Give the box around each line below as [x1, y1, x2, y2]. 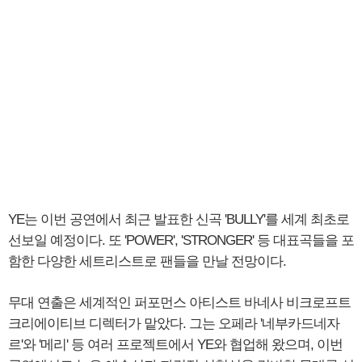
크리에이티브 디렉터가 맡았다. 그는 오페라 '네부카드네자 [8, 316, 339, 331]
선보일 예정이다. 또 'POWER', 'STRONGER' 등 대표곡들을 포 [8, 233, 354, 248]
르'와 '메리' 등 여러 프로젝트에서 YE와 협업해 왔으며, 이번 [8, 337, 343, 352]
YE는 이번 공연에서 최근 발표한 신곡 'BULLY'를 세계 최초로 [8, 212, 349, 227]
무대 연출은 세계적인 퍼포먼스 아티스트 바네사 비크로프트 [8, 295, 351, 310]
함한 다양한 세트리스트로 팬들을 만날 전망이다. [8, 254, 286, 269]
